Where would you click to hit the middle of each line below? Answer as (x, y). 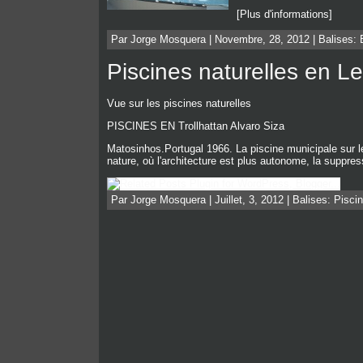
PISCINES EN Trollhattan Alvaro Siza (196, 126)
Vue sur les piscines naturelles (179, 104)
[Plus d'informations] (284, 14)
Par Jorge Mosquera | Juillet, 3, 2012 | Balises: (222, 199)
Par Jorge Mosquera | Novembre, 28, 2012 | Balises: (235, 40)
